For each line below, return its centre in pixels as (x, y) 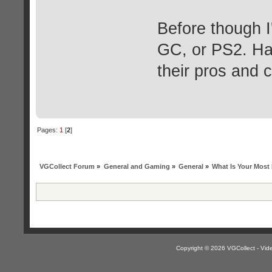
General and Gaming (137, 167)
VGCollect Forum (67, 167)
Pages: (49, 130)
